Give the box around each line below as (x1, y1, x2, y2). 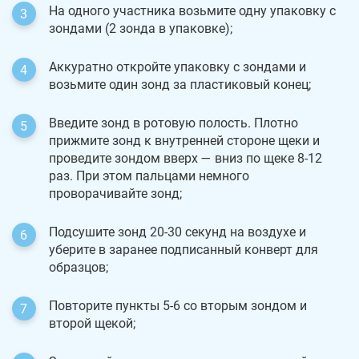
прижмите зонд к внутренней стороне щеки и (49, 132, 320, 148)
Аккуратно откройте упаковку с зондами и (49, 58, 306, 75)
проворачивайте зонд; (49, 185, 182, 201)
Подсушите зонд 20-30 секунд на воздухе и (49, 224, 306, 240)
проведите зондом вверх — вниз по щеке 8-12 (49, 150, 322, 166)
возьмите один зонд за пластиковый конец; (49, 76, 311, 92)
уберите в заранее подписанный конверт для (49, 241, 318, 257)
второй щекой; (49, 315, 135, 331)
